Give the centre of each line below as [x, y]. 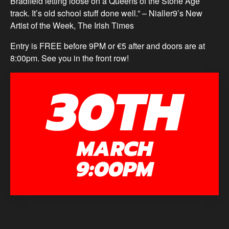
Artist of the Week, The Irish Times [72, 25]
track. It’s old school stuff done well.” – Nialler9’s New [106, 13]
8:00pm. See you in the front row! [70, 58]
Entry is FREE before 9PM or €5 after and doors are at [108, 46]
